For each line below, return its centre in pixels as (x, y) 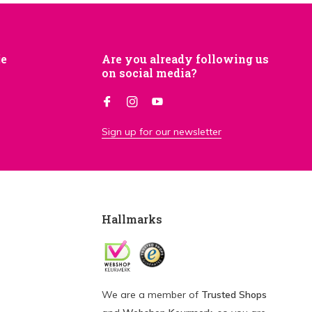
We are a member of (151, 295)
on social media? (149, 73)
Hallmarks (132, 219)
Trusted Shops (234, 295)
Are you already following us (185, 59)
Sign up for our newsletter (162, 132)
